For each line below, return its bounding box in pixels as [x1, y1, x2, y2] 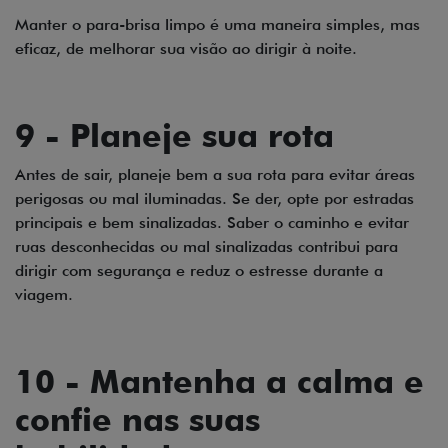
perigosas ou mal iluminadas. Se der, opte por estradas [15, 189, 414, 209]
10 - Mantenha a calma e [15, 362, 424, 402]
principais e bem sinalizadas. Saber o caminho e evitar [15, 213, 409, 233]
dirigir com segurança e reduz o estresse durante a [15, 261, 383, 281]
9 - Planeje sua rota [15, 116, 334, 156]
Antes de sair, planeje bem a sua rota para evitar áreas [15, 165, 415, 185]
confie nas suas [15, 400, 260, 440]
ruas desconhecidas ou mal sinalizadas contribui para [15, 237, 398, 257]
